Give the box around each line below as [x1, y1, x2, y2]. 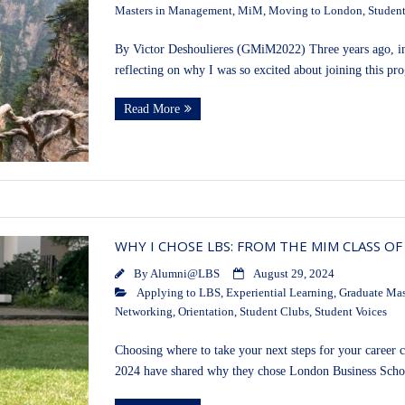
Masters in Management [114, 5, 232, 18]
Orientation [177, 306, 234, 319]
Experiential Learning [225, 287, 334, 300]
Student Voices [314, 306, 387, 319]
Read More [123, 102, 180, 117]
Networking [114, 306, 173, 319]
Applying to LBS [136, 287, 221, 300]
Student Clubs [239, 306, 309, 319]
